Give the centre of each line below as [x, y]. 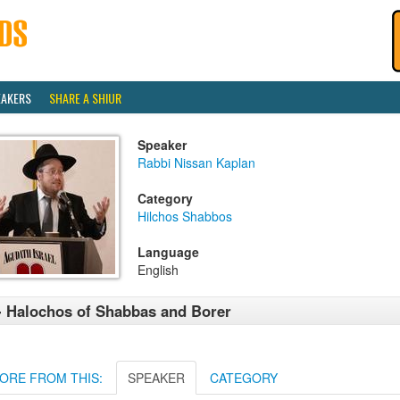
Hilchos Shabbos [185, 216]
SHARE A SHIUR [85, 98]
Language [168, 252]
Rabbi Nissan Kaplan [196, 162]
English [158, 270]
